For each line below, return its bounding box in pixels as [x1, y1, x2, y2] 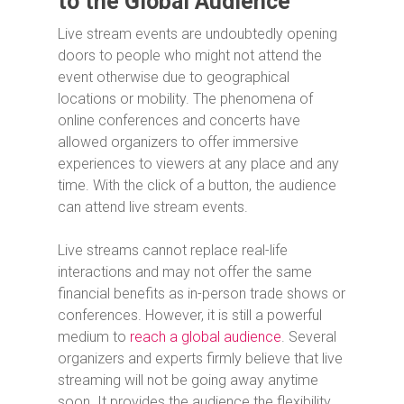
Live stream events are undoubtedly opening [58, 25, 337, 43]
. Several [281, 328, 336, 346]
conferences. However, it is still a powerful [58, 307, 322, 325]
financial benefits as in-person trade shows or [58, 285, 345, 303]
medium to [58, 328, 130, 346]
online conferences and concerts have [58, 112, 300, 130]
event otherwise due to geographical [58, 69, 289, 87]
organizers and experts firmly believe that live [58, 350, 343, 368]
